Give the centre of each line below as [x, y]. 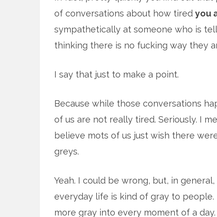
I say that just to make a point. [116, 74]
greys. [67, 151]
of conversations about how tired [125, 13]
